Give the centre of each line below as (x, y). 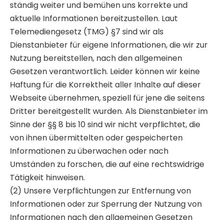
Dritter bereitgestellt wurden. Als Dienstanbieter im (109, 111)
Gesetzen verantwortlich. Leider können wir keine (105, 71)
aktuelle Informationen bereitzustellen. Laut (94, 18)
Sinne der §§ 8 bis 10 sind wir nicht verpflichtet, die (105, 124)
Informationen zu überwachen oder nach (89, 151)
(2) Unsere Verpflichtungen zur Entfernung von (100, 191)
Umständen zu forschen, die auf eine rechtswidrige (107, 164)
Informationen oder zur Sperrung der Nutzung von (106, 204)
